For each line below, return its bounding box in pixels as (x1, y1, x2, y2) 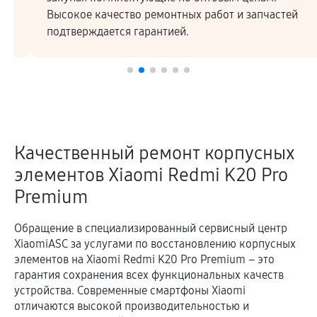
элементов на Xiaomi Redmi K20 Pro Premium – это (14, 253, 275, 266)
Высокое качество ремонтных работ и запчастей (31, 8, 282, 21)
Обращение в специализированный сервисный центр (14, 221, 287, 235)
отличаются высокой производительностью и (14, 299, 249, 313)
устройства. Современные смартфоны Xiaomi (14, 284, 246, 297)
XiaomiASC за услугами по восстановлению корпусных (14, 237, 296, 250)
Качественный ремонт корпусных (14, 142, 295, 164)
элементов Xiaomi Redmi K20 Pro (14, 164, 288, 186)
